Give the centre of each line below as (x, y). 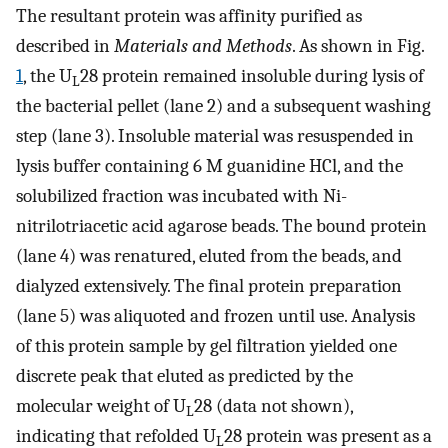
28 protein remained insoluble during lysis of (252, 75)
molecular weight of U (101, 405)
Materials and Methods (203, 45)
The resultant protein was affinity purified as (189, 15)
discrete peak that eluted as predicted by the (184, 375)
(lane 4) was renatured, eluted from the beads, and (209, 255)
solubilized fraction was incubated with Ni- (181, 195)
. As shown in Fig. (358, 45)
